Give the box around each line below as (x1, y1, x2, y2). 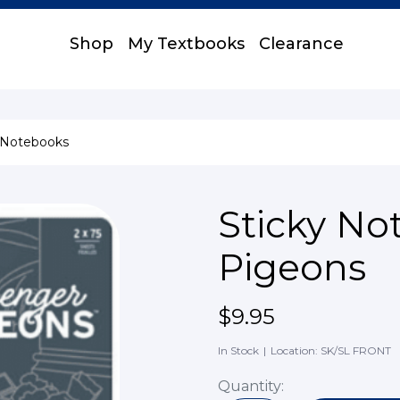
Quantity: (218, 378, 284, 395)
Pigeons (218, 246, 366, 289)
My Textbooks (127, 34, 245, 54)
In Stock (218, 344, 259, 357)
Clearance (258, 34, 344, 54)
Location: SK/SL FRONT (271, 344, 391, 357)
